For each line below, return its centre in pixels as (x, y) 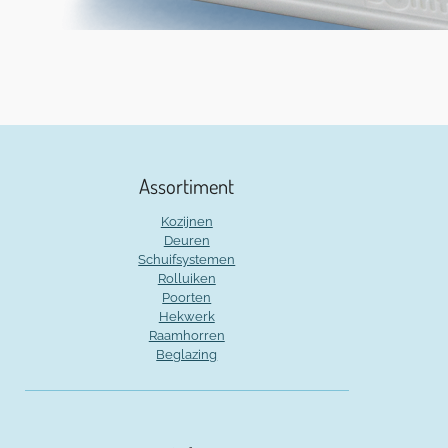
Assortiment (187, 186)
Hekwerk (186, 317)
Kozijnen (186, 222)
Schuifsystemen (187, 260)
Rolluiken (186, 279)
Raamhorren (186, 336)
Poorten (187, 298)
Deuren (186, 241)
